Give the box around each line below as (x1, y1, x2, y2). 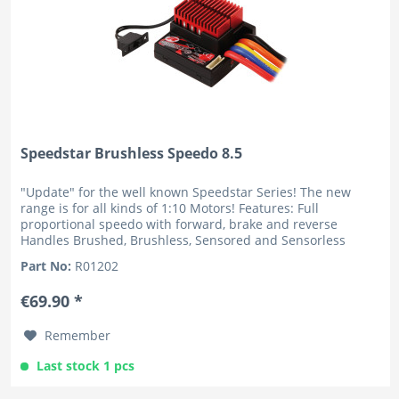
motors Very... (20, 247, 103, 265)
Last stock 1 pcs (37, 356, 135, 374)
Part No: (20, 256, 76, 274)
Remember (45, 326, 111, 344)
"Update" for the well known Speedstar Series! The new (20, 183, 352, 200)
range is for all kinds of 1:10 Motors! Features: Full (20, 199, 320, 216)
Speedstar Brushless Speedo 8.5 (20, 142, 243, 163)
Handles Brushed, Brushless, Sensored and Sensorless (20, 231, 346, 248)
